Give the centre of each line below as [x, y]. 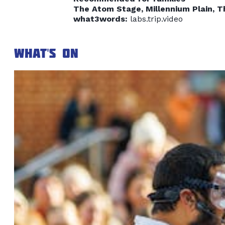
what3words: [100, 19]
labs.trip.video [155, 19]
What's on [46, 53]
